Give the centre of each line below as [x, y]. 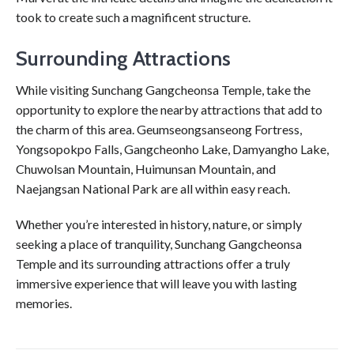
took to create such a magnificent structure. [133, 17]
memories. [44, 303]
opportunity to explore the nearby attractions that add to [169, 109]
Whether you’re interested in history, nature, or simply [159, 224]
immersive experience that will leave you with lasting [156, 284]
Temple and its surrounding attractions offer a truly [153, 264]
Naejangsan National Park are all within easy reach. [153, 188]
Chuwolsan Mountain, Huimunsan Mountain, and [146, 168]
